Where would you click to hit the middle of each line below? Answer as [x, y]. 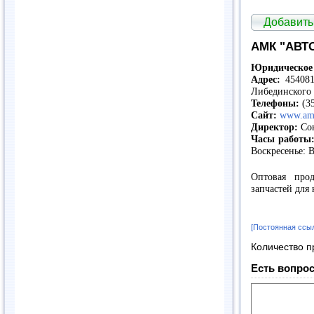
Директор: [274, 128]
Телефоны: [275, 104]
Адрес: [266, 80]
